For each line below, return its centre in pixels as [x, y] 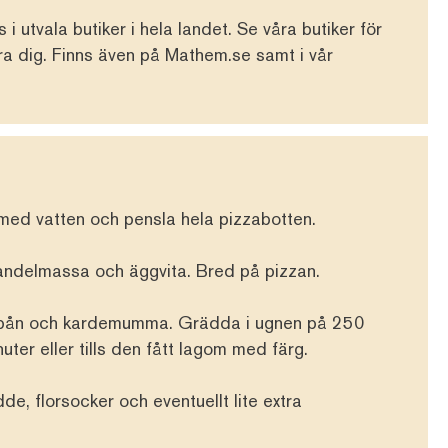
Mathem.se [208, 54]
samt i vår [292, 54]
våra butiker [309, 28]
